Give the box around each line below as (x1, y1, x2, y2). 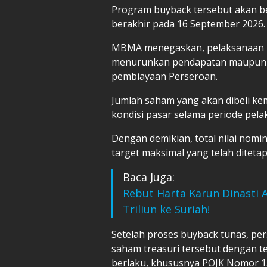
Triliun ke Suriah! (123, 201, 210, 216)
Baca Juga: (123, 169, 175, 184)
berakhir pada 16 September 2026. (111, 17, 265, 30)
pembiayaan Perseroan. (111, 69, 218, 83)
